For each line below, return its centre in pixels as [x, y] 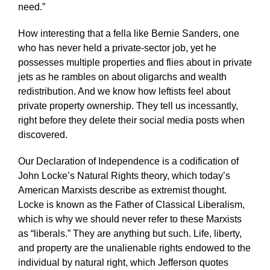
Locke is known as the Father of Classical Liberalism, [131, 204]
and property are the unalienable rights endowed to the [134, 248]
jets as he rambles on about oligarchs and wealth [122, 77]
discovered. [42, 134]
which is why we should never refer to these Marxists [130, 219]
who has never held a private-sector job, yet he [117, 48]
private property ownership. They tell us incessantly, [128, 105]
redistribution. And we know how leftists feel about [124, 91]
